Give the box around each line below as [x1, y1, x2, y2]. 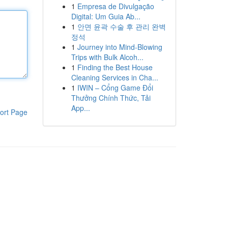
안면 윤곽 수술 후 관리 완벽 [77, 21, 166, 32]
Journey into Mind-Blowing [77, 42, 162, 52]
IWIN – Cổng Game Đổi [77, 82, 153, 93]
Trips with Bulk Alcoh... [71, 52, 144, 62]
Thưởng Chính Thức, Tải [71, 93, 151, 103]
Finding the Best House [77, 62, 153, 72]
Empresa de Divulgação [77, 1, 154, 11]
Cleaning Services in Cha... [71, 72, 158, 82]
